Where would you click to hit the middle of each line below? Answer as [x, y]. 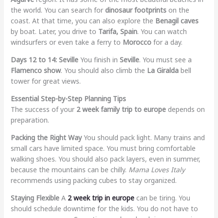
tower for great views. [45, 81]
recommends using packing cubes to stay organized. [93, 180]
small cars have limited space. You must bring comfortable [103, 148]
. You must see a [165, 59]
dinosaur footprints [136, 10]
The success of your [43, 109]
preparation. [30, 120]
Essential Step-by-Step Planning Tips [68, 98]
